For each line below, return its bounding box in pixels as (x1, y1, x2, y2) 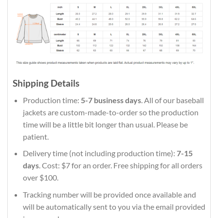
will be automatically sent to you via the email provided (22, 201, 205, 211)
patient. (22, 131, 49, 141)
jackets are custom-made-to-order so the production (22, 107, 199, 117)
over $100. (22, 173, 58, 182)
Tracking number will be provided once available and (22, 189, 196, 199)
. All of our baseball (141, 95, 204, 105)
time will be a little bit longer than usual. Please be (22, 119, 188, 129)
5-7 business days (80, 95, 141, 105)
